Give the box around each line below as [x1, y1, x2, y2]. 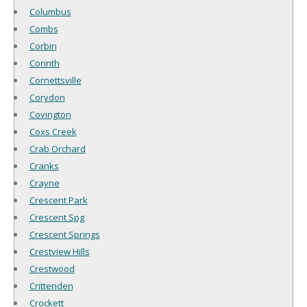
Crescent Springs [29, 228, 100, 241]
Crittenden [29, 279, 73, 292]
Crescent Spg [29, 210, 84, 223]
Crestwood [29, 262, 75, 275]
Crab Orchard [29, 142, 86, 155]
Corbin [29, 39, 57, 52]
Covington [29, 108, 71, 121]
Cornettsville [29, 73, 82, 86]
